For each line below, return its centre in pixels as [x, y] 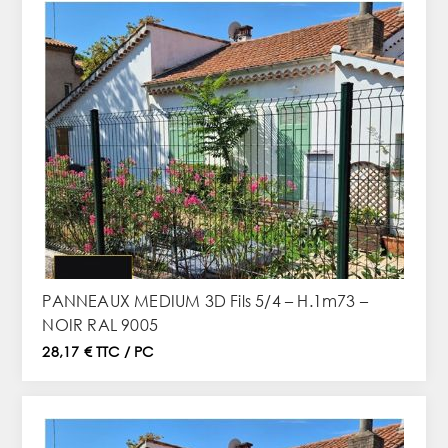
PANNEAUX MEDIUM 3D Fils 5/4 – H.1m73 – [205, 301]
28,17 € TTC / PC [98, 352]
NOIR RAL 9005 [100, 325]
